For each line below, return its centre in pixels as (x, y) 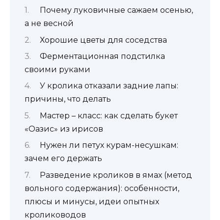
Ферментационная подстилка (102, 56)
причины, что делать (68, 99)
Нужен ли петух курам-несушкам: (109, 145)
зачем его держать (63, 159)
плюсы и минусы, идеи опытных (92, 201)
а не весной (49, 24)
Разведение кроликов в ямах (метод (116, 175)
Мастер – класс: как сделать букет (109, 115)
